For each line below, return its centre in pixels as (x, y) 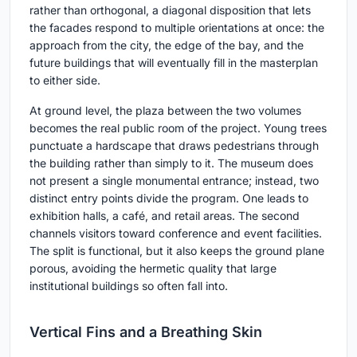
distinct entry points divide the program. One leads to (169, 198)
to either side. (65, 80)
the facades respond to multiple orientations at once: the (177, 28)
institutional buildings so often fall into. (129, 286)
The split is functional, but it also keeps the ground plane (177, 251)
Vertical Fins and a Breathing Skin (146, 332)
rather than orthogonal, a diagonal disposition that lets (170, 10)
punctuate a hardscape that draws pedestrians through (174, 146)
